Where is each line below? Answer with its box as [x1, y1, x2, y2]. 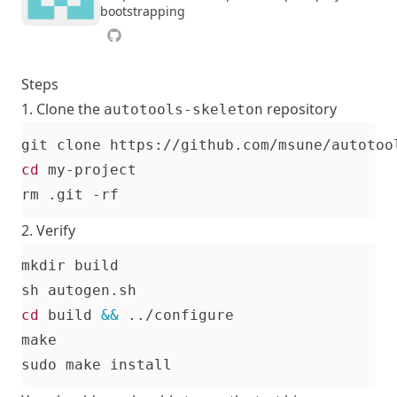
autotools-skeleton [104, 101, 263, 119]
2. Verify [21, 221, 75, 241]
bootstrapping [100, 2, 186, 19]
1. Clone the [21, 99, 104, 120]
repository [263, 99, 337, 120]
